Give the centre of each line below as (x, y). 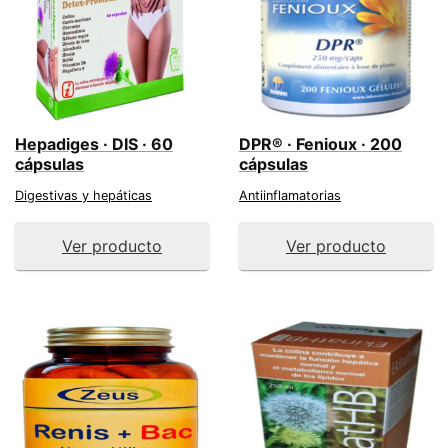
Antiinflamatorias (290, 195)
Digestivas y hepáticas (83, 195)
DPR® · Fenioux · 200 (320, 144)
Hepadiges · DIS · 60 (94, 144)
